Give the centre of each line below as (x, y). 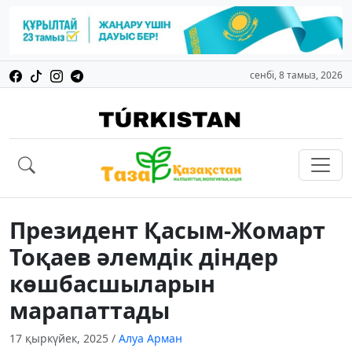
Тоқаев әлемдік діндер (144, 257)
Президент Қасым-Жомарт (167, 230)
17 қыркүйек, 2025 (60, 339)
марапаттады (90, 310)
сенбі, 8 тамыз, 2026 (296, 75)
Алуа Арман (150, 339)
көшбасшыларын (112, 284)
